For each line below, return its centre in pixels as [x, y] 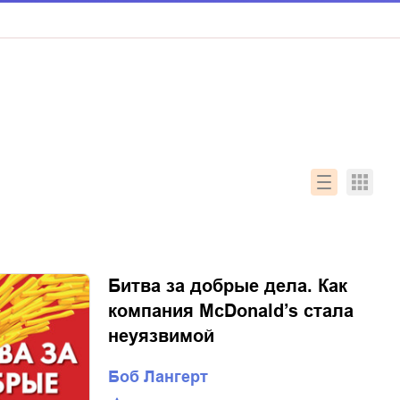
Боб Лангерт [158, 377]
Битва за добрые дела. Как [228, 286]
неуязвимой [161, 336]
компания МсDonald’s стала [231, 311]
